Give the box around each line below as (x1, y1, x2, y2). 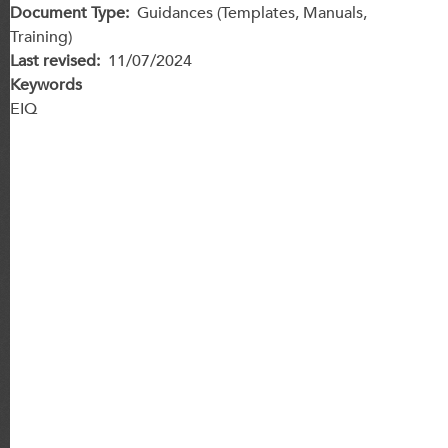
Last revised (10, 50, 96, 72)
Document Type (10, 2, 125, 24)
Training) (10, 26, 72, 48)
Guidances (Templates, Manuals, (137, 2, 367, 24)
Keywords (10, 74, 82, 96)
